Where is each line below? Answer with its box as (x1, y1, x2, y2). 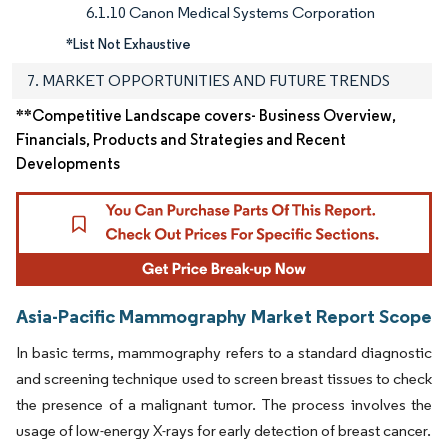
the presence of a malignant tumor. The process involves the (16, 394, 432, 414)
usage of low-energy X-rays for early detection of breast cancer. (16, 420, 431, 440)
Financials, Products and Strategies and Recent (16, 130, 346, 150)
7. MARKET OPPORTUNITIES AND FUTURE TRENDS (27, 71, 390, 91)
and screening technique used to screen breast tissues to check (16, 368, 432, 388)
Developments (16, 154, 120, 174)
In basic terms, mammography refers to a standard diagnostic (16, 342, 432, 362)
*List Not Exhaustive (66, 35, 191, 54)
